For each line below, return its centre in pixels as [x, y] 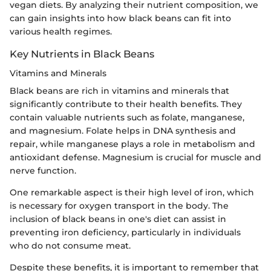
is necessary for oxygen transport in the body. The [119, 206]
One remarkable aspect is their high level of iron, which [132, 193]
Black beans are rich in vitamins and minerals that [119, 91]
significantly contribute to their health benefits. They [126, 104]
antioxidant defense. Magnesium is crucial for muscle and [135, 158]
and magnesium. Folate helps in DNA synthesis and [123, 131]
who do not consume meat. [70, 246]
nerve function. [43, 171]
